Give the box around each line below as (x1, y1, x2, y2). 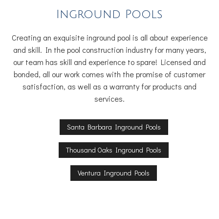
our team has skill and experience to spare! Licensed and (13, 57, 206, 67)
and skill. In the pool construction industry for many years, (13, 44, 206, 55)
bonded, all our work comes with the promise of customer (14, 69, 205, 80)
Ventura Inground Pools (78, 168, 150, 178)
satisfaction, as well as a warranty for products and (22, 81, 197, 92)
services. (94, 93, 125, 104)
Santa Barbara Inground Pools (66, 122, 161, 132)
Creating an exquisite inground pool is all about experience (11, 32, 208, 43)
